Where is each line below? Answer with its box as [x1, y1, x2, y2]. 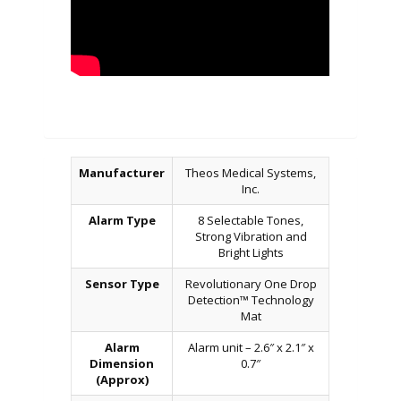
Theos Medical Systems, [185, 164, 316, 181]
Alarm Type [88, 211, 156, 228]
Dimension [90, 354, 154, 371]
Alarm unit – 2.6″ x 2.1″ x [187, 338, 314, 355]
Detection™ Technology [187, 291, 314, 308]
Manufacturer [79, 164, 165, 181]
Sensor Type [84, 275, 159, 292]
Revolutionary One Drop [184, 275, 317, 292]
